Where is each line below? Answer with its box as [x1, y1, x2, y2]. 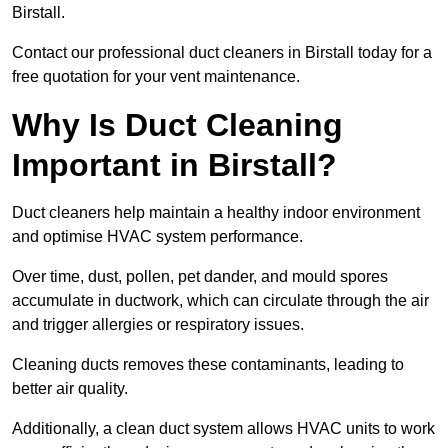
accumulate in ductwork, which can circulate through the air [12, 292, 429, 310]
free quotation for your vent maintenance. [12, 68, 300, 86]
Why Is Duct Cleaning [12, 107, 343, 144]
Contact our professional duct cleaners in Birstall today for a [12, 44, 432, 62]
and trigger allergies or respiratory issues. [12, 316, 304, 334]
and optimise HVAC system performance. [12, 228, 303, 246]
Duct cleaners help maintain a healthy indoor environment [12, 204, 420, 222]
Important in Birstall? [12, 147, 337, 184]
